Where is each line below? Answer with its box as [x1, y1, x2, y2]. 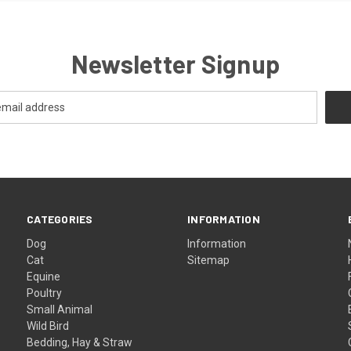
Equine [27, 270, 61, 283]
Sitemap [187, 253, 230, 266]
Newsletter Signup [71, 48, 280, 78]
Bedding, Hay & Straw [27, 335, 133, 349]
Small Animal [27, 302, 93, 316]
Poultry [27, 286, 63, 299]
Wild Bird [27, 319, 70, 332]
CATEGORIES [27, 212, 93, 226]
